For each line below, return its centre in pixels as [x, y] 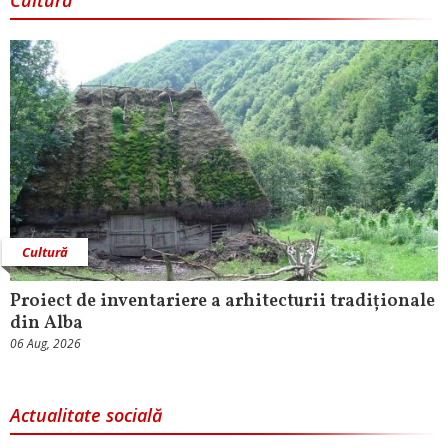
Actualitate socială [86, 414]
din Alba [46, 323]
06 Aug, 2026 [45, 343]
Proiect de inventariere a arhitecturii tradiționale [222, 301]
